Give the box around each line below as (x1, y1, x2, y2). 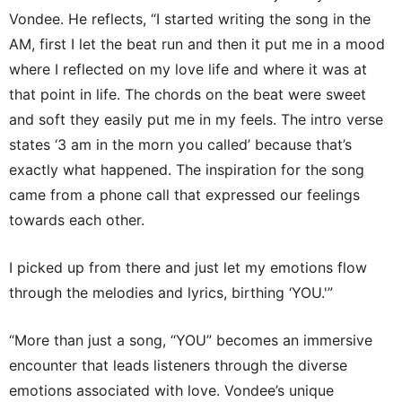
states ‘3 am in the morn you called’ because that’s (9, 135, 352, 153)
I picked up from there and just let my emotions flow (9, 258, 367, 276)
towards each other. (9, 210, 144, 229)
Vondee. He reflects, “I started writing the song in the (9, 9, 371, 28)
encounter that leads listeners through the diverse (9, 355, 347, 374)
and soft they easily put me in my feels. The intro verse (9, 109, 383, 128)
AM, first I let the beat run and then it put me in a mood (9, 34, 385, 53)
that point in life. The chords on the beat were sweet (9, 84, 366, 103)
